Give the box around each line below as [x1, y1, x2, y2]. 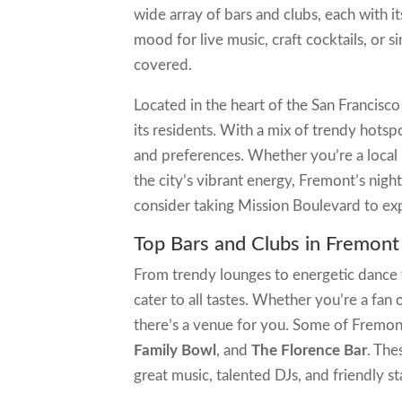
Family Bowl [134, 343, 217, 359]
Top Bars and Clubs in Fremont [134, 234, 400, 255]
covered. [134, 57, 193, 74]
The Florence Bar [251, 343, 368, 359]
